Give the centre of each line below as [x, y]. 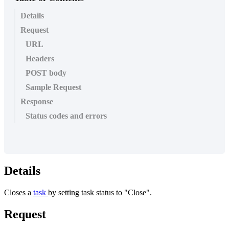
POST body [46, 73]
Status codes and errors [66, 116]
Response [37, 102]
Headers [40, 59]
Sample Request [53, 87]
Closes [15, 192]
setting [69, 192]
